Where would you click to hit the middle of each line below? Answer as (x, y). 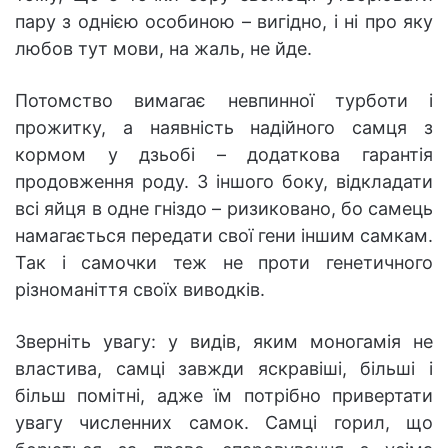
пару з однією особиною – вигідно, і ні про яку (224, 22)
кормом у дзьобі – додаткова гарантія (224, 155)
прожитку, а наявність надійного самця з (224, 128)
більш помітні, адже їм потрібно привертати (224, 396)
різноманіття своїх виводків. (140, 290)
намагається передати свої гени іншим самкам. (224, 236)
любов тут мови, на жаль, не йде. (163, 49)
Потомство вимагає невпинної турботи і (224, 101)
